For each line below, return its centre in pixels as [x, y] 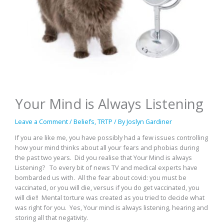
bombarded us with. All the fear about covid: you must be [101, 177]
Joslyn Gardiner [149, 121]
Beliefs [84, 121]
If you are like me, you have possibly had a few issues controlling [111, 137]
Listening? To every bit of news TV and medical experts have [106, 167]
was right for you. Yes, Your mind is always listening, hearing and [111, 207]
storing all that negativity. [51, 217]
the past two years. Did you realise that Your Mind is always [103, 157]
